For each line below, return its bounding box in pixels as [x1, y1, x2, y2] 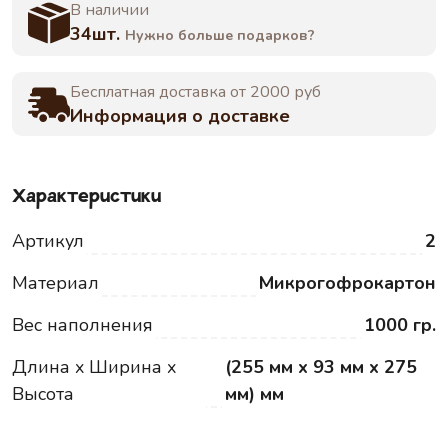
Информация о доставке [70, 104, 290, 128]
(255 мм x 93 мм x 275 [224, 355, 417, 379]
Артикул [12, 229, 84, 253]
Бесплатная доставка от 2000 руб [70, 81, 321, 103]
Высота [12, 382, 74, 406]
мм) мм [224, 382, 284, 406]
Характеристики [12, 188, 161, 208]
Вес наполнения [12, 313, 153, 337]
